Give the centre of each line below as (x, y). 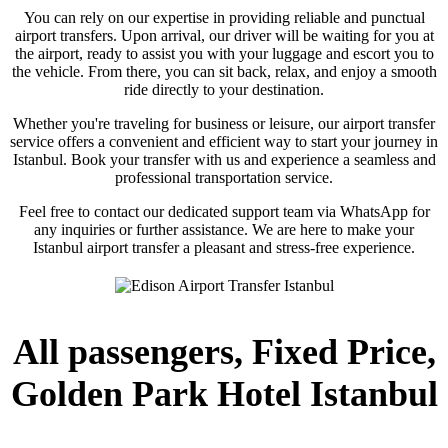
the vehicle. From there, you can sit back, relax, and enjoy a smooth (224, 71)
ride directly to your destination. (224, 89)
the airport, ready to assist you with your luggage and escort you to (224, 53)
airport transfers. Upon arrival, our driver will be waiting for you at (224, 35)
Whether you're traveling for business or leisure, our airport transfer (224, 123)
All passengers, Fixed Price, (224, 352)
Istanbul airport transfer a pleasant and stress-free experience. (224, 247)
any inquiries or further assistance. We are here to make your (224, 229)
